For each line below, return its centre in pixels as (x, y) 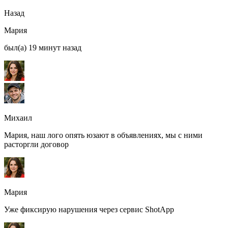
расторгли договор (36, 145)
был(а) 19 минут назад (43, 48)
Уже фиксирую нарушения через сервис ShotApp (89, 210)
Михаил (18, 118)
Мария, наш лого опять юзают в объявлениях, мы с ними (103, 135)
